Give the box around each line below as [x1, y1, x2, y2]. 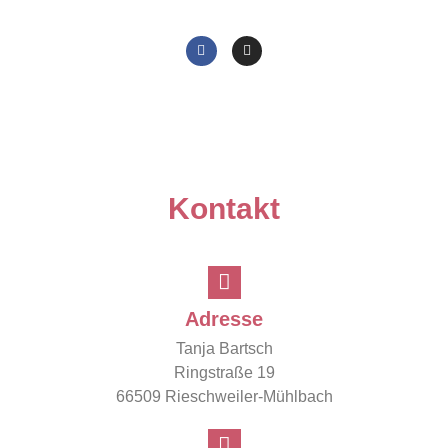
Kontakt [168, 192, 280, 226]
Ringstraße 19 [173, 363, 275, 381]
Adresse [185, 307, 263, 330]
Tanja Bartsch [175, 339, 273, 357]
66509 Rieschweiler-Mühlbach [115, 387, 333, 405]
